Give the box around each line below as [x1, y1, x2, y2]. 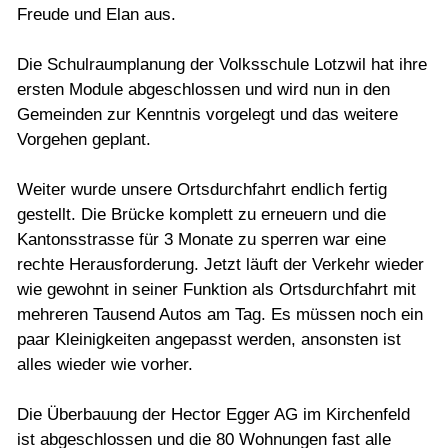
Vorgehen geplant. [17, 130, 151, 150]
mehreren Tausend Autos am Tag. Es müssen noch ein [17, 305, 423, 325]
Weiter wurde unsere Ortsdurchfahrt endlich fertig [17, 180, 387, 200]
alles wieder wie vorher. [17, 355, 193, 375]
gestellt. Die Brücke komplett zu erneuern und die [17, 205, 386, 225]
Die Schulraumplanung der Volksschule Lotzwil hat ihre [17, 55, 427, 75]
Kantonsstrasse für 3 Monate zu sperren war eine [17, 230, 386, 250]
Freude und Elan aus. [17, 5, 176, 25]
